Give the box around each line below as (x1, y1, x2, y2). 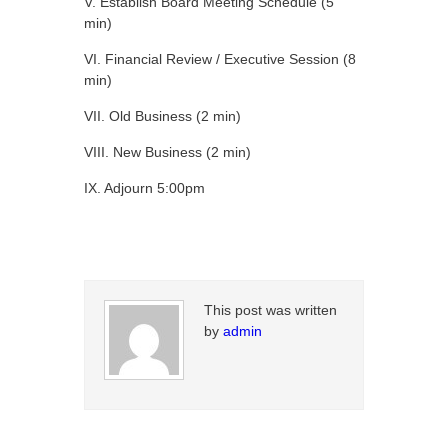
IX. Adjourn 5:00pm (84, 180, 205, 196)
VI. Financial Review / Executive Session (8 (84, 51, 356, 67)
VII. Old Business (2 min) (84, 108, 241, 124)
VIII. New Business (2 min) (84, 144, 251, 160)
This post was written (204, 302, 337, 318)
